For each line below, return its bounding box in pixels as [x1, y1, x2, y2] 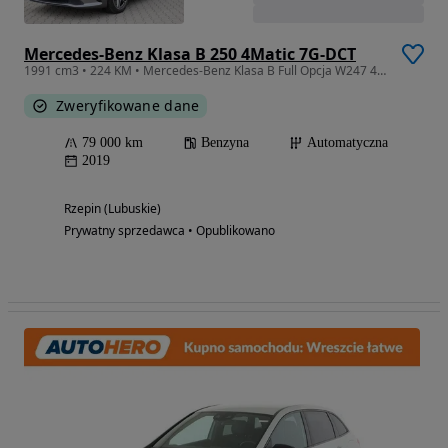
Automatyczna [307, 134, 388, 150]
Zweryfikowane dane [56, 95, 200, 115]
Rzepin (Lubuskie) [64, 199, 161, 217]
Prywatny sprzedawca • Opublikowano [64, 221, 275, 239]
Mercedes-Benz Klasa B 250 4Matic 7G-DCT [24, 42, 356, 65]
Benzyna [201, 134, 249, 150]
